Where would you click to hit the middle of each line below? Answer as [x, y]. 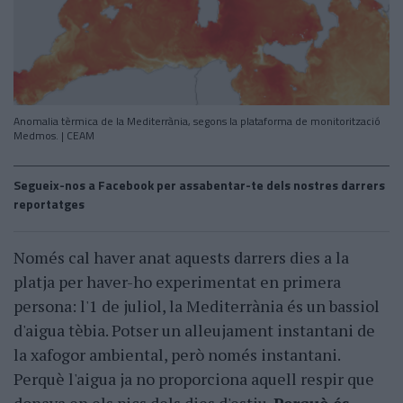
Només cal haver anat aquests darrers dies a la [181, 258]
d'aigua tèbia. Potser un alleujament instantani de [194, 331]
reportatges [49, 204]
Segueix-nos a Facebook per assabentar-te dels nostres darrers [199, 185]
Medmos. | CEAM [54, 136]
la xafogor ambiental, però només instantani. [177, 355]
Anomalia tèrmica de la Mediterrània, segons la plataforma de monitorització [197, 121]
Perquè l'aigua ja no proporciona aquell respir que [194, 379]
